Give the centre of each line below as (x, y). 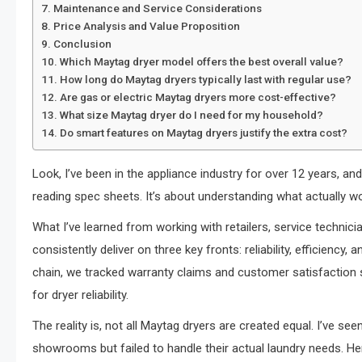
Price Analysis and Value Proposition (146, 26)
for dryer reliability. (80, 295)
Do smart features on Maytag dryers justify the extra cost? (203, 133)
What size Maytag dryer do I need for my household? (191, 115)
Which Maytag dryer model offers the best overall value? (201, 61)
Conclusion (82, 44)
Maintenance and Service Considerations (157, 8)
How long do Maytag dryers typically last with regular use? (205, 79)
